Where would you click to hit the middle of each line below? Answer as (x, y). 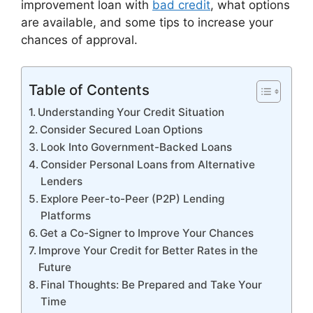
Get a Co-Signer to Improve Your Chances (147, 233)
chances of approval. (79, 39)
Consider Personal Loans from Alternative (148, 165)
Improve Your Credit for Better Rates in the (148, 251)
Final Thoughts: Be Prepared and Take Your (152, 285)
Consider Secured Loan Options (122, 130)
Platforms (66, 216)
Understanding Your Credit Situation (131, 112)
